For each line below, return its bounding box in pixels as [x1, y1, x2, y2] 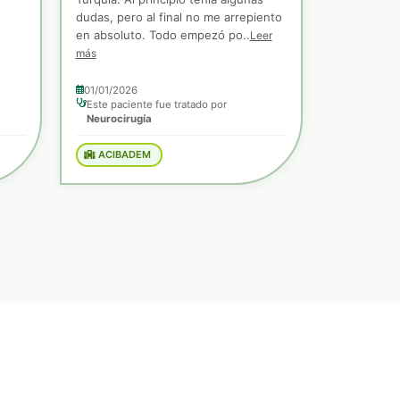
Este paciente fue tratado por [86, 97, 227, 111]
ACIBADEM [96, 148, 151, 162]
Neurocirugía [86, 112, 152, 125]
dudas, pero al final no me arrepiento [75, 9, 282, 24]
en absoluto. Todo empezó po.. [75, 27, 250, 42]
